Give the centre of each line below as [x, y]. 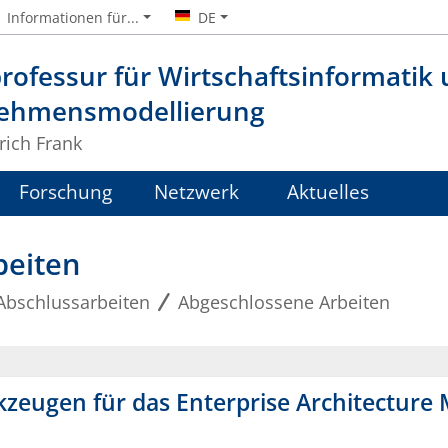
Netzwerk [197, 192]
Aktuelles [328, 192]
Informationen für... [73, 17]
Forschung [65, 192]
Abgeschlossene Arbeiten [283, 301]
